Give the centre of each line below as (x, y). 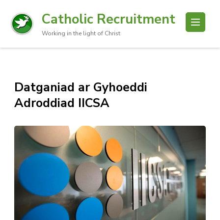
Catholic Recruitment (109, 19)
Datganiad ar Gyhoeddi (81, 87)
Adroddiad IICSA (62, 103)
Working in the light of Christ (81, 33)
